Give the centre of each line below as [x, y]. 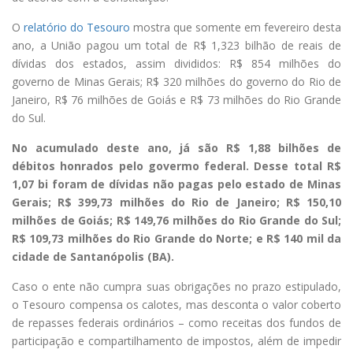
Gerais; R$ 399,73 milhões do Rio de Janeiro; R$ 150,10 [176, 203]
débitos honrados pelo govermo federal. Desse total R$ [176, 166]
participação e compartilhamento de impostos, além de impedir [176, 341]
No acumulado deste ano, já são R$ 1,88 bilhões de [176, 148]
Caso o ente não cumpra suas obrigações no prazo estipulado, [176, 287]
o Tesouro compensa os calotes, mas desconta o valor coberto [176, 305]
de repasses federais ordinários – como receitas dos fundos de [176, 323]
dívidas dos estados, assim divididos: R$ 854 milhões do [176, 64]
